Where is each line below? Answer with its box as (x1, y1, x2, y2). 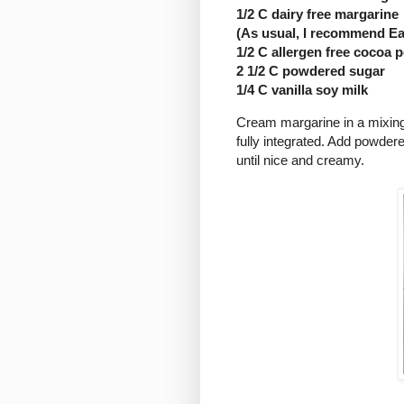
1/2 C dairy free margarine (236, 6, 399, 23)
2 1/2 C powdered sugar (236, 63, 385, 79)
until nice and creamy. (236, 152, 364, 169)
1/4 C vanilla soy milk (236, 82, 368, 98)
